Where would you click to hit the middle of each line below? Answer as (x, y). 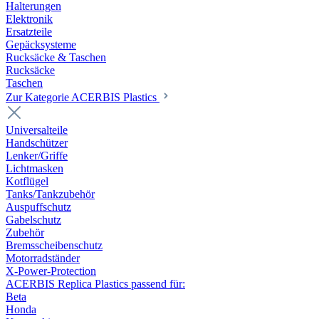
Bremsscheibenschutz (54, 246)
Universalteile (37, 130)
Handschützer (37, 143)
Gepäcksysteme (41, 45)
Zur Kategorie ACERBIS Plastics (83, 98)
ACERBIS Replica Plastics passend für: (95, 284)
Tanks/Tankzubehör (50, 194)
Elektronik (29, 19)
